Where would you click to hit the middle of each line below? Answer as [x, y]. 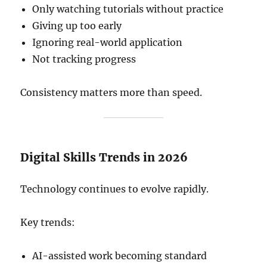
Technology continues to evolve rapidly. [115, 189]
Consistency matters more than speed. [111, 92]
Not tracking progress [84, 59]
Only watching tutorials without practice [128, 9]
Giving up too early [77, 26]
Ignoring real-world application [108, 42]
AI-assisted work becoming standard [120, 256]
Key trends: [48, 222]
